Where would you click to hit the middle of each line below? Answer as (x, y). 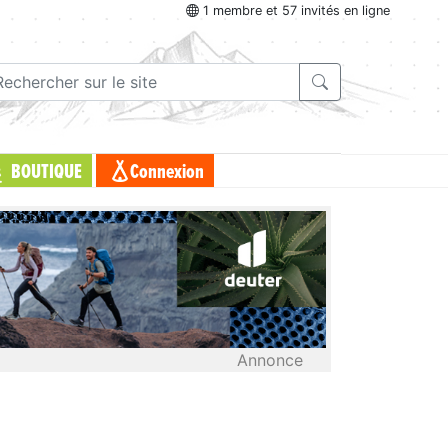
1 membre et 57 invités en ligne (294, 11)
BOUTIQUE (46, 172)
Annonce (270, 359)
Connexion (166, 172)
